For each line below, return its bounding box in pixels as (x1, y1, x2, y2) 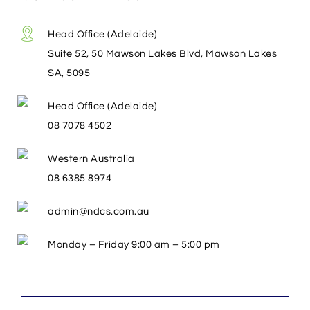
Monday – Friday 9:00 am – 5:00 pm (48, 239, 220, 250)
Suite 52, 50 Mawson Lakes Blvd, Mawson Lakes (48, 48, 277, 59)
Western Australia (48, 153, 135, 164)
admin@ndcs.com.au (48, 206, 149, 217)
